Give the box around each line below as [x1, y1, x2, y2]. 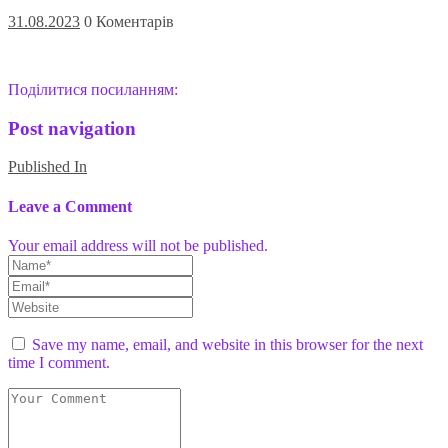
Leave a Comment [8, 197, 132, 215]
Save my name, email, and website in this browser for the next [32, 336, 423, 353]
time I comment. [8, 354, 110, 371]
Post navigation [8, 117, 136, 139]
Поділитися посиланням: [8, 81, 178, 99]
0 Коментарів [84, 13, 174, 31]
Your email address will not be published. [8, 237, 268, 254]
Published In [8, 158, 87, 176]
